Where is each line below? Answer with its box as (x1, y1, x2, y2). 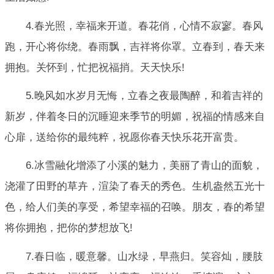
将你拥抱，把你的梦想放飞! (5, 222, 133, 234)
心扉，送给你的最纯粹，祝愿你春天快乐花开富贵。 (5, 131, 244, 144)
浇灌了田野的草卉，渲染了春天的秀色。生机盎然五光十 (5, 180, 265, 193)
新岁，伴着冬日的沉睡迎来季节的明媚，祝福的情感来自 (5, 111, 265, 123)
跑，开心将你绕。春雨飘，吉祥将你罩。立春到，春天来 (5, 40, 265, 53)
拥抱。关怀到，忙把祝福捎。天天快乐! (5, 61, 185, 73)
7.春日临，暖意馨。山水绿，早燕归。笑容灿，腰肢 (26, 250, 263, 262)
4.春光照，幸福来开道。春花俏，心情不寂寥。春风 (26, 20, 263, 32)
